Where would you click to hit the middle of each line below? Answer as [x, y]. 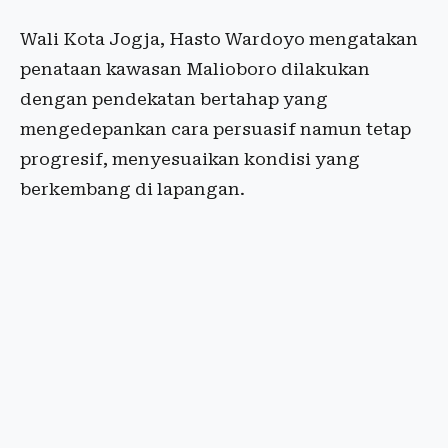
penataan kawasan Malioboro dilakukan [195, 69]
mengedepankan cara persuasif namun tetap [215, 129]
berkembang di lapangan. [132, 189]
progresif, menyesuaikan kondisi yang [190, 159]
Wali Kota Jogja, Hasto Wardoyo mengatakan [219, 39]
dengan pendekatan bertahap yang [174, 99]
